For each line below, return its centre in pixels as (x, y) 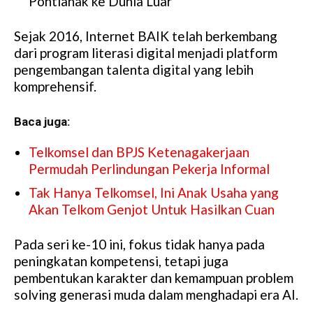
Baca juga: (42, 122)
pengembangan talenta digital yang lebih (134, 70)
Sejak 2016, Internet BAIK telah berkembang (146, 36)
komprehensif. (55, 87)
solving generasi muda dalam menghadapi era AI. (156, 295)
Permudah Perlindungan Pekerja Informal (149, 169)
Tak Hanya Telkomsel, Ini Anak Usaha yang (154, 193)
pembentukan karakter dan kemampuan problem (154, 278)
